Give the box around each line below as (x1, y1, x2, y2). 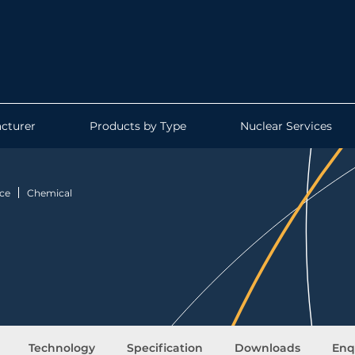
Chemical (27, 186, 72, 199)
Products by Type (90, 119, 187, 133)
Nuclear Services (240, 119, 333, 133)
